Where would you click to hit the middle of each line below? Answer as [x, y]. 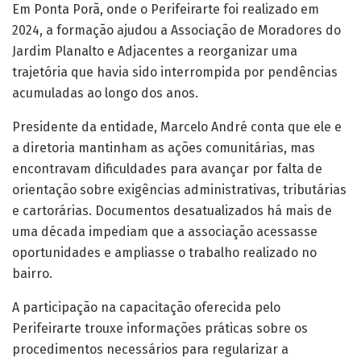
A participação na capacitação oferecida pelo [146, 308]
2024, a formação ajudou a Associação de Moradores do [176, 31]
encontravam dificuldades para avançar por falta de [167, 169]
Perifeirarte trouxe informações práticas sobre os [160, 329]
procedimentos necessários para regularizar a [150, 350]
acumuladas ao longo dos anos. [105, 93]
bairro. [32, 274]
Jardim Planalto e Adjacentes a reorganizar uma [155, 52]
